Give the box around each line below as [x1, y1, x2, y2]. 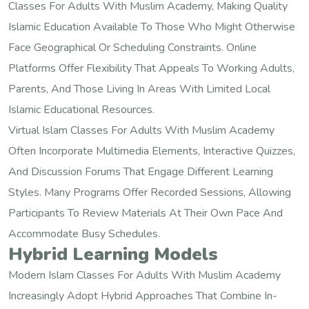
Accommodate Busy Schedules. [8, 226, 160, 241]
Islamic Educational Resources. [8, 101, 154, 117]
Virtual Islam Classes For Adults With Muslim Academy [8, 122, 275, 138]
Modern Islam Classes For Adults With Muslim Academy [8, 267, 281, 283]
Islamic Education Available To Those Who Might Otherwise [8, 19, 295, 34]
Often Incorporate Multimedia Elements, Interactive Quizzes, [8, 143, 295, 159]
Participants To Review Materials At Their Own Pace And [8, 205, 283, 221]
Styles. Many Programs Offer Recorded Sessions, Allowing [8, 184, 291, 200]
